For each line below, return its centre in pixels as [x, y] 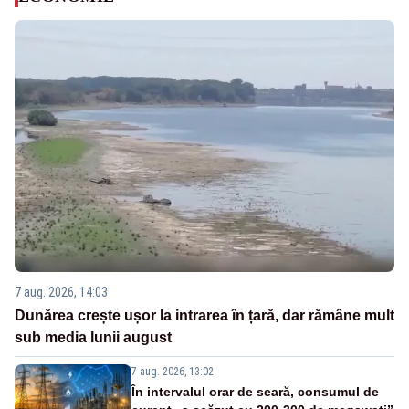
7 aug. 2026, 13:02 [173, 371]
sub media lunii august [93, 337]
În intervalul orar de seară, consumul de [255, 391]
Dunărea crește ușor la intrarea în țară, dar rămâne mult [204, 315]
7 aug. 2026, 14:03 [61, 292]
